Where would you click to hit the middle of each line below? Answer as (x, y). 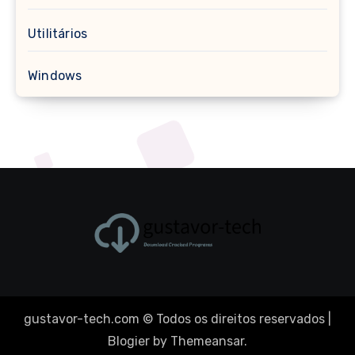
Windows (55, 75)
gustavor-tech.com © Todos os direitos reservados (174, 319)
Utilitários (58, 33)
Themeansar (207, 341)
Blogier (129, 341)
